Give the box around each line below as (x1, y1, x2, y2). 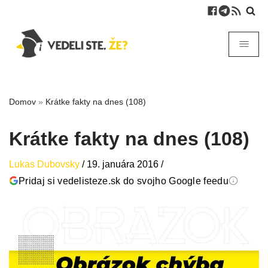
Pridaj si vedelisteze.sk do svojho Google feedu (19, 175, 229, 186)
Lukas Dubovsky (9, 159, 80, 169)
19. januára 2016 (87, 159, 159, 169)
